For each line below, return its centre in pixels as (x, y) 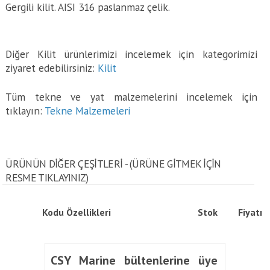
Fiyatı (250, 212)
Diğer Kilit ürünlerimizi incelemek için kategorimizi (131, 54)
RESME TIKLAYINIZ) (47, 177)
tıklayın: (25, 111)
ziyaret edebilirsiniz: (52, 68)
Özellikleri (89, 212)
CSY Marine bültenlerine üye (134, 260)
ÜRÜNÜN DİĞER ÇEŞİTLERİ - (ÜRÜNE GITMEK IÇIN (113, 164)
